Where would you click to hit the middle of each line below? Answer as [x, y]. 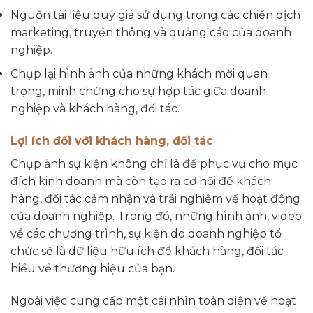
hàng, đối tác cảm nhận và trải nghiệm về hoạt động [155, 198]
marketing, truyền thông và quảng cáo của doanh [151, 32]
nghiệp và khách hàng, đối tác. [95, 109]
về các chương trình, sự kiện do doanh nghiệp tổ [146, 233]
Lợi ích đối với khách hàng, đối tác [112, 140]
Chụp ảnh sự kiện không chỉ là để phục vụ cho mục [154, 163]
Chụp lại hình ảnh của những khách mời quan [139, 74]
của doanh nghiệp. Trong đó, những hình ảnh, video [156, 216]
